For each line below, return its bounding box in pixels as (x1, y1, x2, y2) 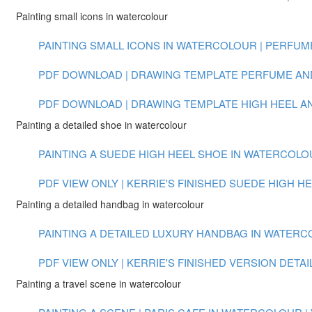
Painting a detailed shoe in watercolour (16, 118, 187, 132)
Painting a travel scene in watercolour (16, 276, 181, 290)
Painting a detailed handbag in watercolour (16, 197, 204, 211)
